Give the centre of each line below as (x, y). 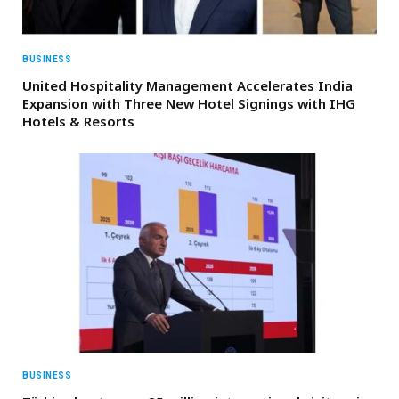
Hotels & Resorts (78, 121)
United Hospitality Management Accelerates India (187, 85)
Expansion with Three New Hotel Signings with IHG (189, 103)
